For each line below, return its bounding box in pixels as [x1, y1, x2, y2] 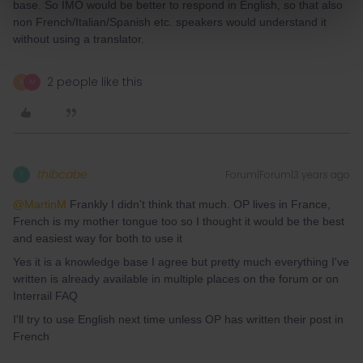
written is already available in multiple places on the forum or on [13, 272, 339, 285]
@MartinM [13, 198, 66, 211]
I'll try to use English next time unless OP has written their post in [13, 313, 344, 326]
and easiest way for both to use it [13, 232, 182, 245]
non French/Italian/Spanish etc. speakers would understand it [13, 15, 327, 28]
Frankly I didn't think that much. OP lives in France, [66, 198, 331, 211]
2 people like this [47, 74, 143, 90]
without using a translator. [13, 32, 144, 45]
